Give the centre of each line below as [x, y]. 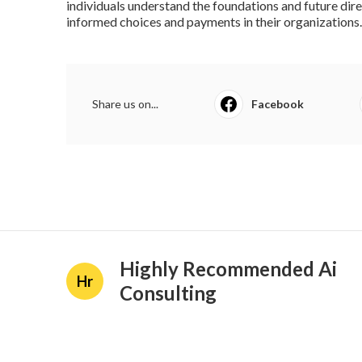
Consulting [168, 293]
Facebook [277, 104]
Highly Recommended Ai [228, 269]
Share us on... [125, 104]
